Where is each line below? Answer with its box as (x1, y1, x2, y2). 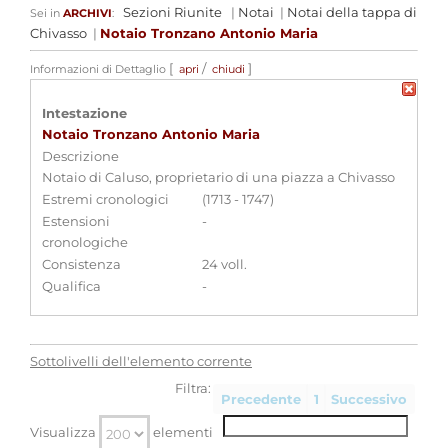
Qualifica (42, 278, 101, 294)
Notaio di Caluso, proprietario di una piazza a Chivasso (42, 169, 395, 185)
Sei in (30, 6, 63, 20)
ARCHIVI (63, 6, 112, 20)
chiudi (212, 62, 245, 76)
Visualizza (30, 425, 99, 441)
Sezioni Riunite (120, 4, 225, 20)
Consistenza (42, 256, 121, 272)
